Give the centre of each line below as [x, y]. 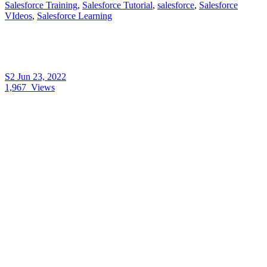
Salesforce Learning [74, 16]
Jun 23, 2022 [42, 77]
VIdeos [18, 16]
